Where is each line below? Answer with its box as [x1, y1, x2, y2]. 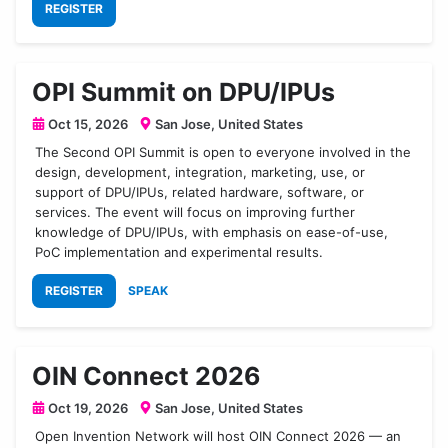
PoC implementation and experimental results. [35, 243, 324, 260]
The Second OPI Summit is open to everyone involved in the [35, 143, 412, 160]
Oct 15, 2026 [45, 115, 128, 132]
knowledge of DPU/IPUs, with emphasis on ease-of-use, [35, 223, 389, 240]
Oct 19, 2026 [45, 399, 128, 416]
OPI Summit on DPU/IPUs [32, 76, 335, 107]
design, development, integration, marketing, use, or [35, 163, 366, 180]
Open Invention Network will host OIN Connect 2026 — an [35, 427, 402, 444]
